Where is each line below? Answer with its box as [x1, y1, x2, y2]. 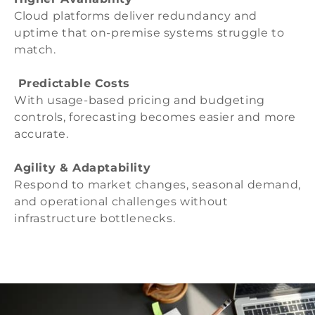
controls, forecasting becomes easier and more [14, 110, 297, 124]
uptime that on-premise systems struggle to [14, 26, 285, 40]
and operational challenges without [14, 195, 229, 209]
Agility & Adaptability [14, 161, 151, 175]
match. [14, 43, 56, 57]
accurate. [14, 127, 69, 141]
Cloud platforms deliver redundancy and [14, 9, 257, 23]
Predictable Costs [14, 77, 130, 91]
